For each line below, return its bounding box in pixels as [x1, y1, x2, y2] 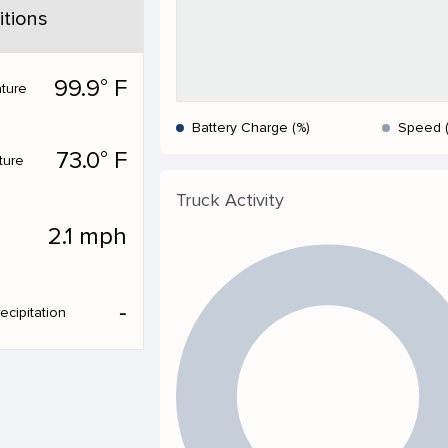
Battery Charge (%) [192, 118, 310, 136]
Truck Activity [176, 188, 284, 211]
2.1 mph [48, 221, 127, 251]
